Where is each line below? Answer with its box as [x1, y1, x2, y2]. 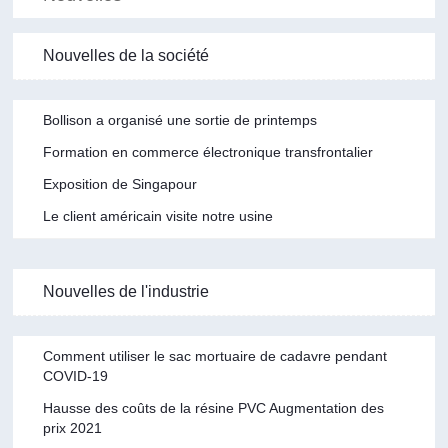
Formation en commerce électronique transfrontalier [43, 143, 374, 160]
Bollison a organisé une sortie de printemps [43, 111, 318, 128]
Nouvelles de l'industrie [43, 282, 210, 300]
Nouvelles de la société [43, 46, 210, 64]
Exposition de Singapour [43, 175, 198, 192]
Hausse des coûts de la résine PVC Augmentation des [43, 399, 385, 416]
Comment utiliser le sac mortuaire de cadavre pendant [43, 347, 388, 364]
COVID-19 [43, 367, 109, 384]
